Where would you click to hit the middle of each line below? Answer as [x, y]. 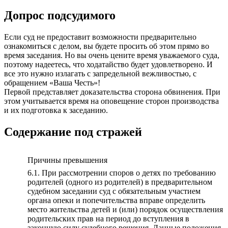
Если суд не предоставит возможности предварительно [100, 37]
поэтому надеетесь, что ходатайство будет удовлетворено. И [108, 65]
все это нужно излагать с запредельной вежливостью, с [100, 74]
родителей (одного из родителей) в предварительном [120, 182]
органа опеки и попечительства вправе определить [116, 200]
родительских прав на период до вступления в [108, 218]
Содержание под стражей [73, 132]
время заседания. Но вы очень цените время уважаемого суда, [112, 55]
